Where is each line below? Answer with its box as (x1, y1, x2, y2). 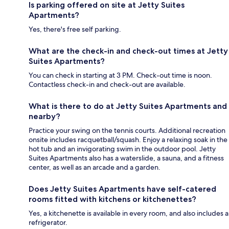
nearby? (29, 111, 60, 122)
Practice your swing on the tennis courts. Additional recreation (29, 126, 225, 135)
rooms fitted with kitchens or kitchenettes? (29, 194, 196, 204)
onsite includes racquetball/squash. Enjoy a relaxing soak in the (29, 135, 227, 145)
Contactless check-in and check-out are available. (29, 80, 186, 89)
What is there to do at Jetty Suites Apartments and (29, 101, 227, 111)
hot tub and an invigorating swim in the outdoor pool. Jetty (29, 144, 216, 154)
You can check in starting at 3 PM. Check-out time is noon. (29, 71, 212, 80)
